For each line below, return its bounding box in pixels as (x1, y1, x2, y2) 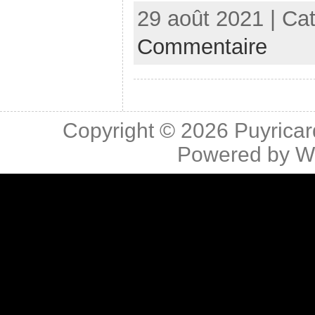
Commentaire (137, 34, 267, 60)
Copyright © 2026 (62, 119, 234, 142)
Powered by (176, 143, 295, 166)
